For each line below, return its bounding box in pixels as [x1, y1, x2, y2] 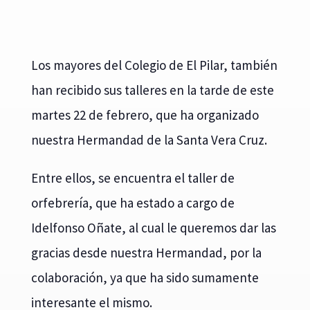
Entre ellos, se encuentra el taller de [30, 169, 235, 186]
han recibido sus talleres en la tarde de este [30, 81, 274, 98]
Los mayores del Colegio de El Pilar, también [30, 56, 277, 73]
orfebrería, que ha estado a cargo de [30, 194, 235, 211]
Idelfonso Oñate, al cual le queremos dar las [30, 219, 276, 236]
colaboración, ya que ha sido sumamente [30, 268, 259, 286]
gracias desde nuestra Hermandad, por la [30, 244, 262, 261]
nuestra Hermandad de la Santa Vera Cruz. [30, 131, 267, 148]
